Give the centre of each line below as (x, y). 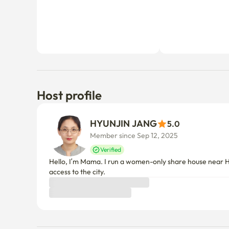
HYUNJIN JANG (123, 64)
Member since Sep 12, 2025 (134, 76)
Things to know (78, 192)
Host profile (69, 36)
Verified (111, 90)
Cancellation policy (84, 215)
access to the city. (77, 112)
